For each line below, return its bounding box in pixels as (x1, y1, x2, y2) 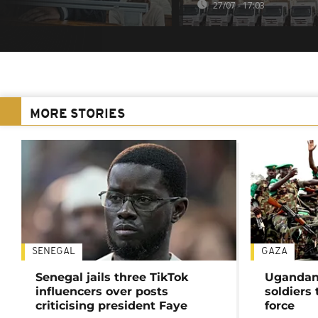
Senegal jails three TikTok (35, 270, 188, 285)
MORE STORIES (30, 108, 125, 122)
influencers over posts (35, 285, 168, 299)
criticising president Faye (35, 299, 187, 313)
